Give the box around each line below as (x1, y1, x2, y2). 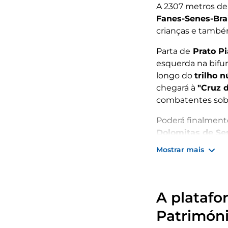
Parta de (156, 46, 190, 56)
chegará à (156, 83, 197, 93)
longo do (156, 71, 194, 80)
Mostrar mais (156, 145, 204, 154)
